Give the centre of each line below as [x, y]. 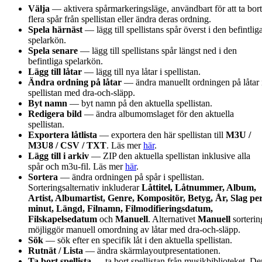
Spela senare [53, 50]
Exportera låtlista [63, 135]
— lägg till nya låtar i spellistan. [141, 71]
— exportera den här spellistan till [161, 135]
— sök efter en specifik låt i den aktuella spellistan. [138, 240]
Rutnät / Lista [56, 250]
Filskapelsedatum [63, 219]
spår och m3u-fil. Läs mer [77, 166]
